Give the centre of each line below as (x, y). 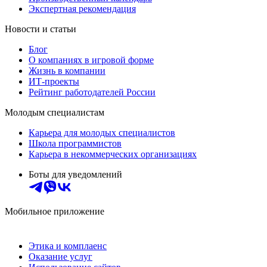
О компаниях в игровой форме (91, 60)
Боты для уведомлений (75, 174)
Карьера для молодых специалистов (102, 132)
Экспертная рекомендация (82, 8)
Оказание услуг (60, 256)
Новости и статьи (41, 29)
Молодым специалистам (55, 112)
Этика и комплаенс (68, 246)
